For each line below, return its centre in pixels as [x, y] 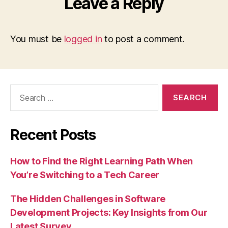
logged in [83, 39]
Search [20, 90]
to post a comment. [143, 39]
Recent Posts [53, 135]
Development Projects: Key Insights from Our [109, 213]
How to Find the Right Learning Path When [102, 161]
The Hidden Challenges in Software [88, 199]
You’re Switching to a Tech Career [85, 175]
